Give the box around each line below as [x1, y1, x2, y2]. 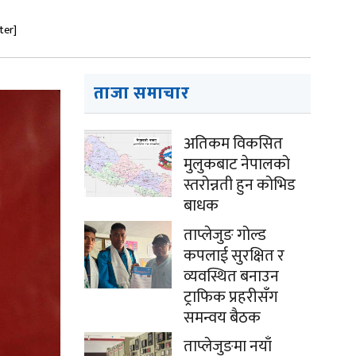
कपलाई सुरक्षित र [184, 242, 284, 269]
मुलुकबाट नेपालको [184, 151, 290, 178]
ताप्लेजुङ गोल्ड [184, 222, 266, 249]
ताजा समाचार [94, 79, 190, 108]
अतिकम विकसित [184, 130, 283, 157]
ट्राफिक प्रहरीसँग [184, 284, 278, 311]
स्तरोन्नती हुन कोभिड [184, 172, 296, 199]
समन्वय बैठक [184, 304, 261, 331]
